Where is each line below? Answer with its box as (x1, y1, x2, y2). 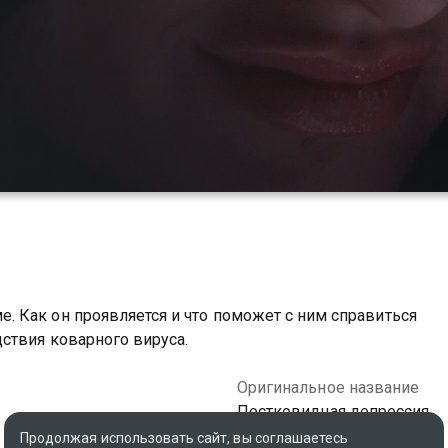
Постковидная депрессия (237, 402, 430, 421)
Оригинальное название (237, 378, 420, 397)
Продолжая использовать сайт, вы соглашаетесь (20, 430, 349, 446)
